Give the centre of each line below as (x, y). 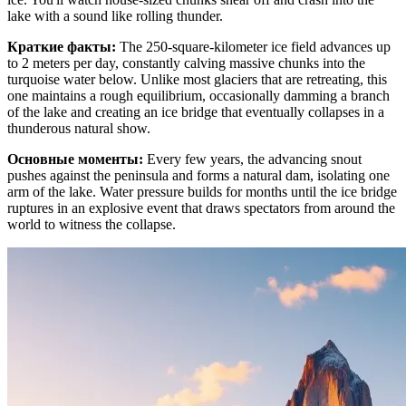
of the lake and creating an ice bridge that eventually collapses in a (196, 112)
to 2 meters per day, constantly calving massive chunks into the (186, 63)
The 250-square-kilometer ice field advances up (255, 47)
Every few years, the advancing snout (254, 159)
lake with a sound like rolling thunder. (115, 16)
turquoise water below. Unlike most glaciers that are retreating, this (197, 80)
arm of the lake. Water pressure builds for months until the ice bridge (202, 192)
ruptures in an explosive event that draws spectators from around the (201, 208)
